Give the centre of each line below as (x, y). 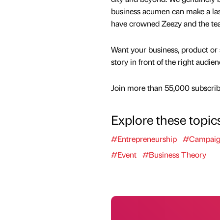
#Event (124, 155)
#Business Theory (174, 155)
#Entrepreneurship (144, 139)
